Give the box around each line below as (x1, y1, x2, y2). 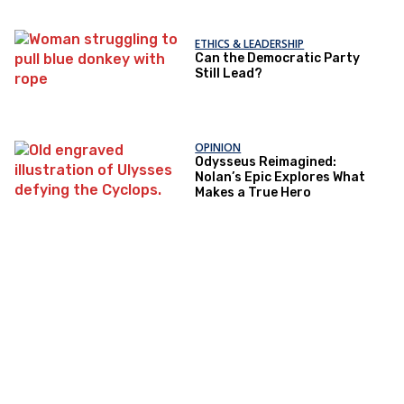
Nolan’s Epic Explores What (195, 169, 366, 185)
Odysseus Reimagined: (195, 153, 337, 170)
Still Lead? (195, 66, 263, 82)
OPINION (195, 139, 242, 155)
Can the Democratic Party (195, 50, 361, 67)
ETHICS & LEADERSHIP (195, 36, 305, 52)
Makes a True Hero (195, 184, 312, 200)
